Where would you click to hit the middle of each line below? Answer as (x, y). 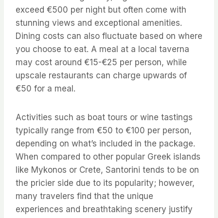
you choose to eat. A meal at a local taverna (102, 49)
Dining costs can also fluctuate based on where (109, 36)
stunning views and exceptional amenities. (99, 23)
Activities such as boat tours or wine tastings (104, 118)
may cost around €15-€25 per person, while (101, 63)
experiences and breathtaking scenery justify (104, 209)
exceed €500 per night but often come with (101, 10)
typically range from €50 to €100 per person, (104, 131)
